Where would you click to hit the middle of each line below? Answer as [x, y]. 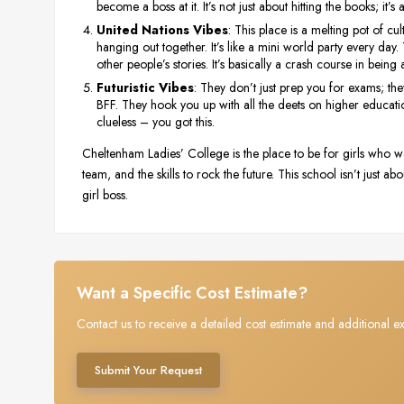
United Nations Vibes [162, 29]
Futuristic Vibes [145, 87]
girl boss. [105, 194]
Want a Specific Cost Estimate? [192, 294]
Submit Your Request [148, 371]
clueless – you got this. [156, 121]
